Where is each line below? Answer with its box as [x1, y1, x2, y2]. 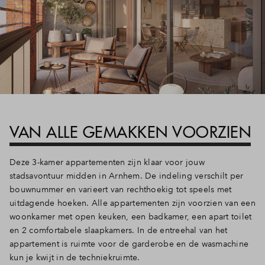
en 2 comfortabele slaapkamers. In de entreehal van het [9, 224, 228, 235]
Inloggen [190, 11, 226, 22]
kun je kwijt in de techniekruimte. [9, 251, 140, 263]
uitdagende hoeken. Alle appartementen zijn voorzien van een [9, 197, 256, 208]
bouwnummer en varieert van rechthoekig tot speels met [9, 183, 232, 195]
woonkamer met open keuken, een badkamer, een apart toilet [9, 211, 252, 222]
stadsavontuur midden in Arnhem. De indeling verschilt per [9, 170, 244, 181]
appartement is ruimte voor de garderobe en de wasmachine [9, 238, 248, 249]
